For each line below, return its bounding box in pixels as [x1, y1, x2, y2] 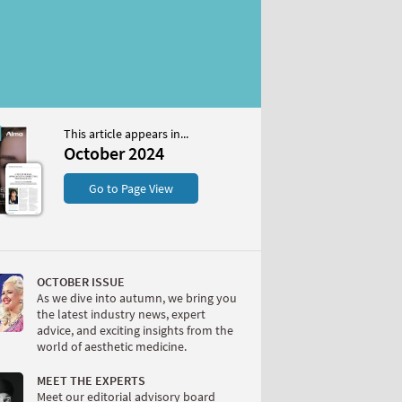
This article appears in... [64, 126, 188, 142]
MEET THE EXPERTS [37, 372, 145, 389]
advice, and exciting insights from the [37, 322, 233, 339]
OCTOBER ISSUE [37, 274, 125, 291]
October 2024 [64, 142, 164, 164]
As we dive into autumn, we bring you [37, 290, 237, 307]
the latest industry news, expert [37, 306, 205, 323]
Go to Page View [89, 180, 173, 197]
